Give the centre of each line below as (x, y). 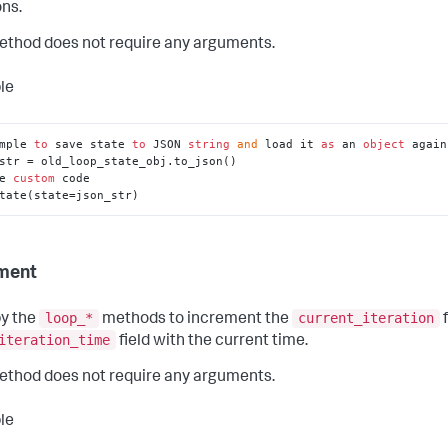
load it (290, 143)
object (384, 143)
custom (34, 177)
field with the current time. (212, 342)
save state (90, 143)
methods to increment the (195, 320)
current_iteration (366, 318)
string (209, 143)
